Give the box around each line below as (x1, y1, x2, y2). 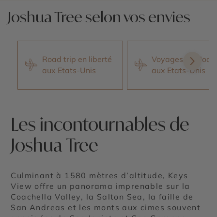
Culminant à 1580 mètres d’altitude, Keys (11, 170, 188, 180)
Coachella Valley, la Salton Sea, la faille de (11, 191, 194, 201)
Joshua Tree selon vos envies (8, 7, 190, 26)
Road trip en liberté (42, 54, 112, 64)
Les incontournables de (11, 113, 190, 135)
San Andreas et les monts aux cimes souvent (11, 202, 201, 212)
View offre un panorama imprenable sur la (11, 181, 190, 191)
